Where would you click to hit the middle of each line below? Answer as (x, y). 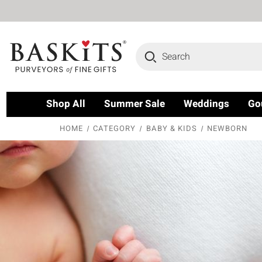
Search (150, 50)
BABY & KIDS (171, 128)
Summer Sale (135, 104)
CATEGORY (115, 128)
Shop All (66, 104)
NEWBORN (227, 128)
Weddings (206, 104)
